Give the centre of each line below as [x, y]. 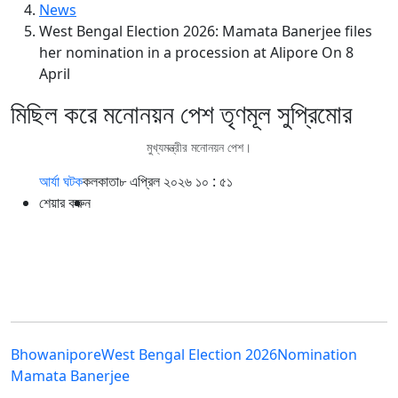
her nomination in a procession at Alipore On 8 [196, 53]
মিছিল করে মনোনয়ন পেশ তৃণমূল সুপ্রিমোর [181, 114]
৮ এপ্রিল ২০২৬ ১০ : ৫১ [176, 182]
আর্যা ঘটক [61, 182]
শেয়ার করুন [65, 203]
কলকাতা [101, 182]
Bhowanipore [56, 355]
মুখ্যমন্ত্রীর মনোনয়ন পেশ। [199, 147]
